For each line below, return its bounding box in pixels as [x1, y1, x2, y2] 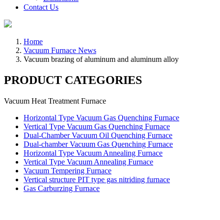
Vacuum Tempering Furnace [24, 166, 111, 175]
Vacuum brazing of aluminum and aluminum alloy [24, 55, 179, 63]
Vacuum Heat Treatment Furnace [4, 96, 106, 105]
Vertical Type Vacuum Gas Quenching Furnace [24, 122, 170, 131]
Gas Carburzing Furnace [24, 184, 100, 192]
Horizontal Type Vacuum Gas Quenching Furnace [24, 113, 179, 122]
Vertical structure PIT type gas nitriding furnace [24, 175, 170, 184]
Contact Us [24, 3, 58, 11]
